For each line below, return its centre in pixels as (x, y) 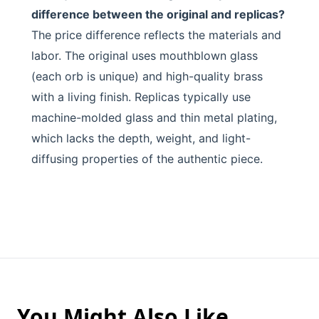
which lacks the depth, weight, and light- (141, 138)
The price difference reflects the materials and (156, 35)
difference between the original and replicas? (158, 14)
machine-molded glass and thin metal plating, (154, 117)
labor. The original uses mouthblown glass (145, 56)
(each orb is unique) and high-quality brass (147, 76)
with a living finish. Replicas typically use (141, 97)
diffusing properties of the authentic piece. (147, 159)
